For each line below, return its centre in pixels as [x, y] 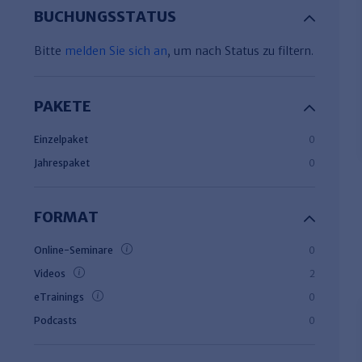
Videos [50, 274]
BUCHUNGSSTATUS [105, 17]
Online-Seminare [74, 250]
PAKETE [63, 106]
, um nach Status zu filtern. [240, 51]
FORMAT [66, 217]
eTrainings [59, 297]
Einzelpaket [61, 139]
